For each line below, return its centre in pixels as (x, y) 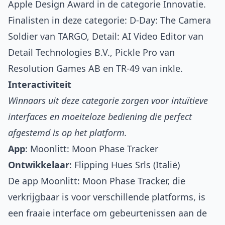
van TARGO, (65, 36)
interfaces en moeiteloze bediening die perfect (100, 117)
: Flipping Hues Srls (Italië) (125, 165)
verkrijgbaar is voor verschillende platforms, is (107, 197)
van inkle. (161, 69)
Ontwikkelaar (39, 165)
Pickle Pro (136, 52)
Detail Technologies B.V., (62, 52)
